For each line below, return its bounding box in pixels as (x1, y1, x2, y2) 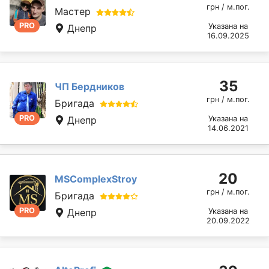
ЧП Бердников (55, 80, 124, 92)
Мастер (55, 5, 91, 18)
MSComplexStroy (55, 172, 137, 185)
